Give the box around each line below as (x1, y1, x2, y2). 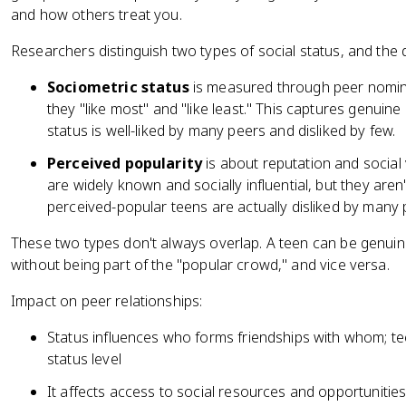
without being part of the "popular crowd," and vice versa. (11, 255, 390, 275)
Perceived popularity (47, 153, 203, 173)
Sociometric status (47, 77, 189, 97)
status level (47, 349, 121, 369)
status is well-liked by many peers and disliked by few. (47, 121, 396, 140)
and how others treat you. (11, 5, 182, 24)
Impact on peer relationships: (11, 291, 203, 311)
